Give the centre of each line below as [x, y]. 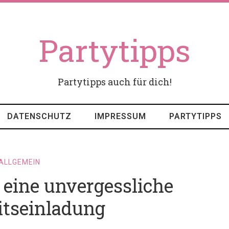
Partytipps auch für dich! [114, 82]
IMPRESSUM [120, 116]
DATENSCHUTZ [39, 116]
